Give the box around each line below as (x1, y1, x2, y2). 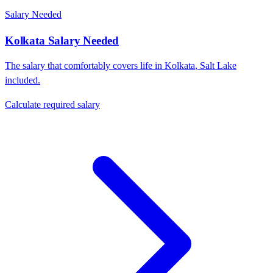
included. (5, 75, 40, 86)
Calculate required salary (5, 99, 100, 110)
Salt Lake (200, 60, 236, 71)
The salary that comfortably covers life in (5, 60, 165, 71)
